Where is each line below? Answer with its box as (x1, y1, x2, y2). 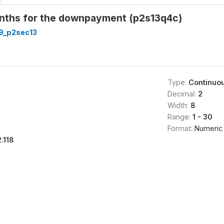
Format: (167, 123, 194, 132)
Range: (167, 112, 192, 121)
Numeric (194, 123, 222, 132)
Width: (167, 100, 190, 109)
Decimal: (167, 89, 198, 98)
